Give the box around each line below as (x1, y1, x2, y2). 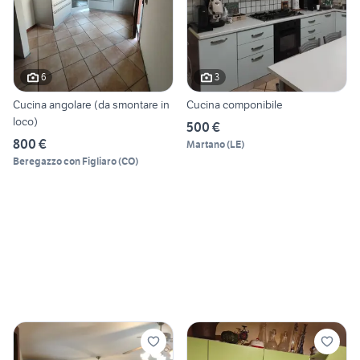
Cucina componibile (186, 96, 283, 112)
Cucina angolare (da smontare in (13, 96, 170, 112)
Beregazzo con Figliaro (13, 154, 117, 167)
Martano (186, 137, 225, 150)
